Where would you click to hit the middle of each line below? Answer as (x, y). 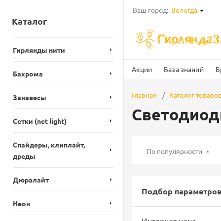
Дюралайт (31, 180)
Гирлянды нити (39, 50)
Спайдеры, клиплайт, (49, 145)
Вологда (184, 10)
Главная (144, 95)
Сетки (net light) (40, 121)
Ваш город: (151, 10)
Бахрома (28, 74)
